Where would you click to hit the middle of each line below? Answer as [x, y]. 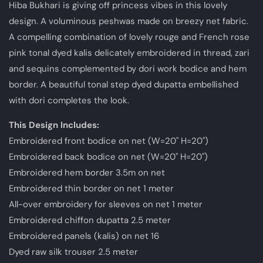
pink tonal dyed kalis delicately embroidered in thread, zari [129, 53]
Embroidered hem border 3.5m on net [87, 172]
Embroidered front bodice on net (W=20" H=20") [109, 141]
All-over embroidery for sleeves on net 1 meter [106, 204]
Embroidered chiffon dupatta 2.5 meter [90, 220]
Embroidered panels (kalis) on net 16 [84, 236]
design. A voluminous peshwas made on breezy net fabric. [129, 21]
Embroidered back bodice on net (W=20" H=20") [108, 156]
